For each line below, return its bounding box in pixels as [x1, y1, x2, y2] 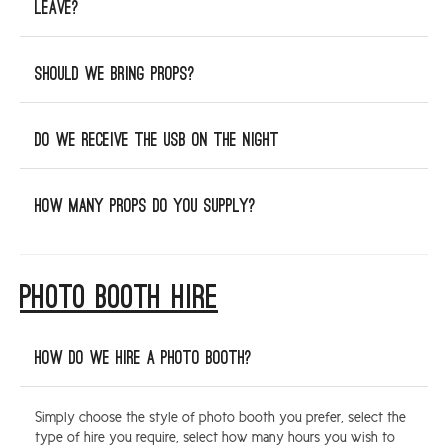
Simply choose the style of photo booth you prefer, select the [35, 409, 406, 426]
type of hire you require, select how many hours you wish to [35, 429, 395, 446]
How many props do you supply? [35, 198, 256, 215]
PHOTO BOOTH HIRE [20, 284, 218, 313]
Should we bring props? [35, 66, 195, 83]
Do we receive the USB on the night [35, 132, 279, 149]
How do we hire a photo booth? [35, 350, 252, 367]
